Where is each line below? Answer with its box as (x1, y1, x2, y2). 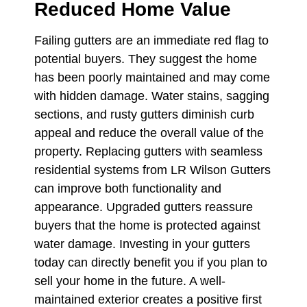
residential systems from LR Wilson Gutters (34, 162, 271, 177)
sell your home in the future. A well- (34, 273, 225, 288)
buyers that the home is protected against (34, 218, 260, 232)
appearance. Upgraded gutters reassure (34, 199, 253, 214)
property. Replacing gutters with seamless (34, 144, 262, 158)
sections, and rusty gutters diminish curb (34, 107, 254, 121)
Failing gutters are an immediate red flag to (34, 33, 269, 47)
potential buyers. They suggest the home (34, 51, 257, 66)
